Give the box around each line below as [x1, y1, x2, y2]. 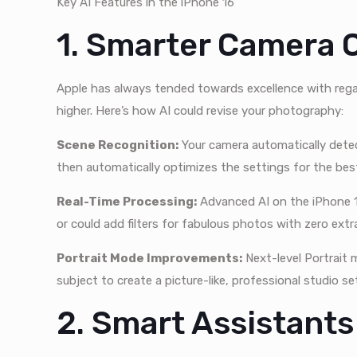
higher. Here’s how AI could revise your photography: [57, 104, 344, 119]
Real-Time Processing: [57, 194, 198, 210]
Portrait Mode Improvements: [57, 251, 243, 266]
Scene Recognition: [57, 138, 179, 153]
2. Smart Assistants [57, 304, 355, 343]
